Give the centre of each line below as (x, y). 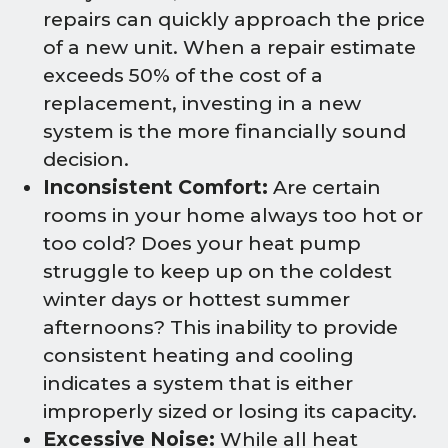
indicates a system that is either (198, 384)
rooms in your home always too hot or (233, 216)
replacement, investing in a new (202, 104)
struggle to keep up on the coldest (217, 272)
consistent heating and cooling (198, 356)
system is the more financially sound (224, 132)
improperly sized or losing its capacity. (230, 412)
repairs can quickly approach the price (234, 20)
